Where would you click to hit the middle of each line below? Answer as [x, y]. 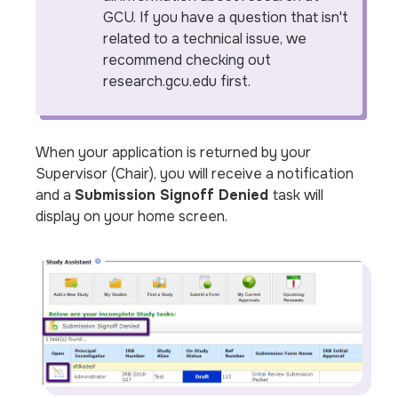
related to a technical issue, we [205, 39]
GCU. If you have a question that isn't [226, 17]
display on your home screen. [132, 216]
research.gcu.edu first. [179, 81]
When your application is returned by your [174, 152]
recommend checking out [187, 60]
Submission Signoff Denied [174, 195]
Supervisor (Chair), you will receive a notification [195, 174]
